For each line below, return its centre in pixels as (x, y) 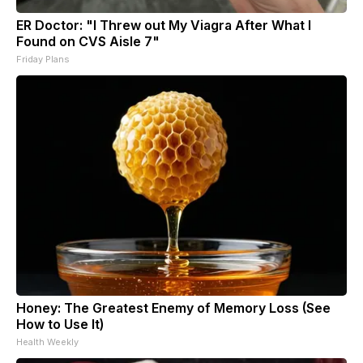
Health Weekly (47, 342)
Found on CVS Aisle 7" (88, 41)
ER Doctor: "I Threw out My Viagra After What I (164, 25)
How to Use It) (60, 324)
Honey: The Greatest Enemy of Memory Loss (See (173, 307)
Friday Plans (43, 59)
